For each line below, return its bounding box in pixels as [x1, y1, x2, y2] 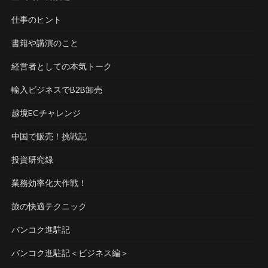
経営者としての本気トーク [11, 60, 112, 71]
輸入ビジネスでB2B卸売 [11, 84, 102, 95]
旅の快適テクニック [11, 200, 87, 211]
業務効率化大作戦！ [11, 177, 87, 188]
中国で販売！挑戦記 [11, 130, 87, 141]
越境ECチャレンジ [11, 107, 81, 118]
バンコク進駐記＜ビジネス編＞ [11, 247, 129, 258]
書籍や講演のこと [11, 37, 78, 48]
